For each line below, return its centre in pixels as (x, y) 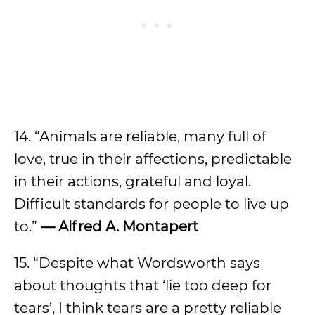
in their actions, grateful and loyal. (133, 181)
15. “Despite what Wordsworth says (137, 263)
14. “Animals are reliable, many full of (140, 136)
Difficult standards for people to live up (152, 204)
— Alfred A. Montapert (120, 226)
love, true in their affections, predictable (153, 159)
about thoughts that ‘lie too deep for (143, 285)
